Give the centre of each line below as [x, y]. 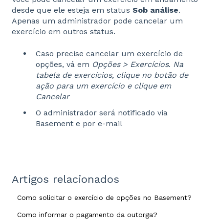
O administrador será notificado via [102, 112]
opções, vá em [64, 64]
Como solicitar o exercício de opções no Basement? [105, 197]
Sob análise [155, 10]
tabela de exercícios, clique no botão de [112, 75]
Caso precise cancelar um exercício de [109, 53]
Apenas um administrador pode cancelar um [97, 21]
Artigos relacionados [66, 179]
